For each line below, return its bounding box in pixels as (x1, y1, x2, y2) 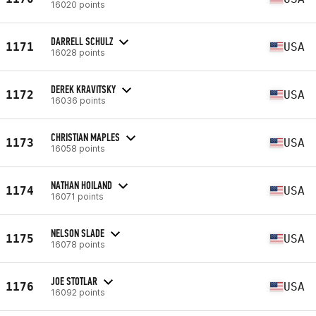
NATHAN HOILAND (51, 178, 112, 192)
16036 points (51, 95, 106, 106)
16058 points (51, 142, 105, 154)
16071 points (51, 190, 104, 202)
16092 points (51, 286, 105, 298)
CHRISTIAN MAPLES (51, 130, 120, 144)
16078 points (51, 238, 105, 250)
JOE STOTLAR (51, 274, 97, 288)
